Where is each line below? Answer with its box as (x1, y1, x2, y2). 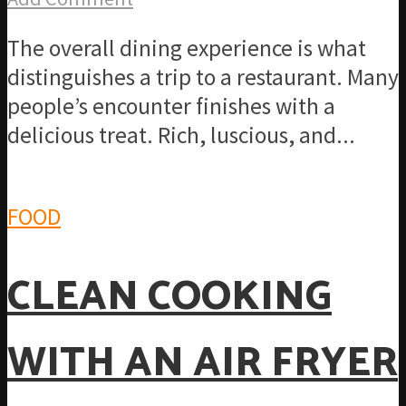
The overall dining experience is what (7, 34, 366, 63)
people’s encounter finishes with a (7, 92, 335, 121)
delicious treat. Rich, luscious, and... (7, 121, 355, 150)
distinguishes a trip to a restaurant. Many (7, 63, 399, 92)
